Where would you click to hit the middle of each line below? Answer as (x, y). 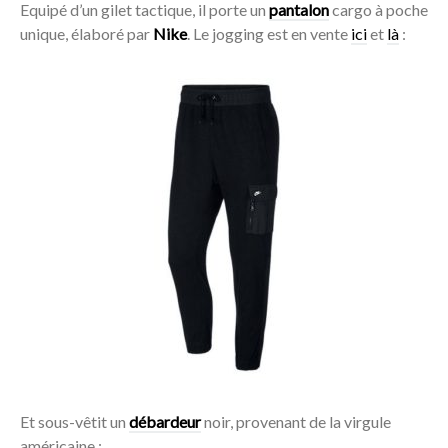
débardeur (165, 422)
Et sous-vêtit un (74, 422)
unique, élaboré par (86, 34)
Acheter (224, 227)
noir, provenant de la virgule (296, 422)
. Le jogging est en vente (269, 34)
